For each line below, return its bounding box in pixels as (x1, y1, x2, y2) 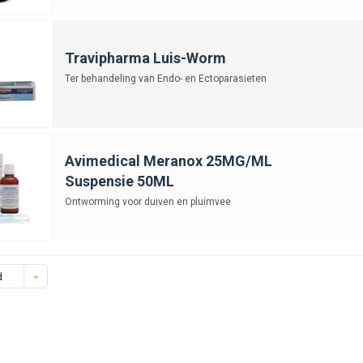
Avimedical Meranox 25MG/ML (64, 152, 272, 169)
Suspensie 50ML (64, 172, 174, 190)
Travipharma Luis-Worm (64, 49, 226, 66)
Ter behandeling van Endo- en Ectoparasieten (64, 72, 267, 84)
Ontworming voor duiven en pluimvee (64, 195, 231, 207)
